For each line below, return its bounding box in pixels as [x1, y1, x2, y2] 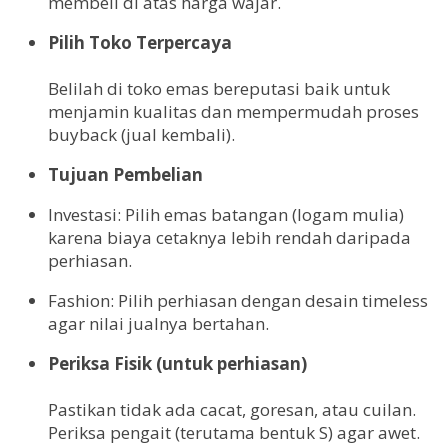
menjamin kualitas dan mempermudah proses [48, 99, 419, 123]
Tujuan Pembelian [48, 162, 203, 186]
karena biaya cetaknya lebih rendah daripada [48, 225, 411, 249]
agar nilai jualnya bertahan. [48, 311, 269, 335]
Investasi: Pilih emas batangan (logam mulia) [48, 202, 404, 226]
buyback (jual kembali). [48, 122, 235, 146]
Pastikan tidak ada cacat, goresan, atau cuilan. [48, 397, 416, 421]
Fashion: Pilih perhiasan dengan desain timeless [48, 288, 428, 312]
